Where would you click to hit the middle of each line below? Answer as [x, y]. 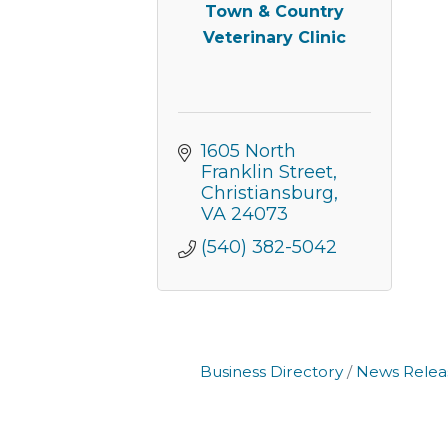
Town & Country [274, 12]
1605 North [248, 150]
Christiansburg [267, 192]
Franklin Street [266, 171]
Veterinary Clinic [274, 38]
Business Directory [271, 371]
